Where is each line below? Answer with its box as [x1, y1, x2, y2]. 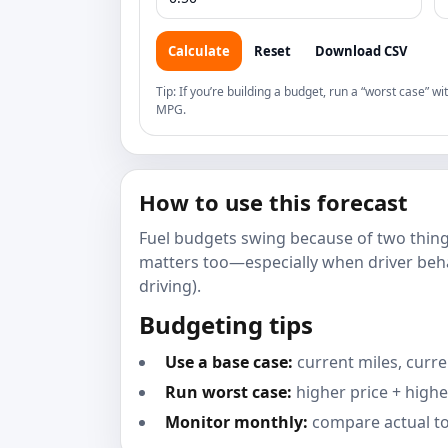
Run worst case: [165, 381, 292, 403]
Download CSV [315, 42, 407, 60]
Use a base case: [165, 351, 293, 373]
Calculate [168, 42, 230, 60]
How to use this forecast [139, 187, 408, 217]
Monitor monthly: [165, 411, 308, 433]
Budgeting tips [139, 308, 313, 341]
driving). [139, 275, 201, 297]
